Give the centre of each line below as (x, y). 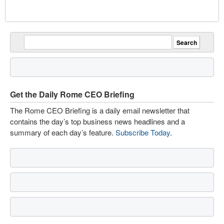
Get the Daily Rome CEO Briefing (72, 94)
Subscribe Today (143, 132)
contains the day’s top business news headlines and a (97, 121)
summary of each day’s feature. (63, 132)
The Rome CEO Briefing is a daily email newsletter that (100, 110)
